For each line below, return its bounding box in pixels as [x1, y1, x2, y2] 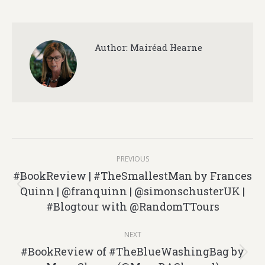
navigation [11, 162, 118, 190]
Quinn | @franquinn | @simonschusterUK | [20, 184, 245, 198]
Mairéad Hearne [128, 41, 202, 53]
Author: [95, 41, 128, 53]
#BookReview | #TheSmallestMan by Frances [13, 169, 252, 183]
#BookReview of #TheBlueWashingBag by [21, 244, 244, 258]
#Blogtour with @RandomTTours [46, 199, 219, 214]
